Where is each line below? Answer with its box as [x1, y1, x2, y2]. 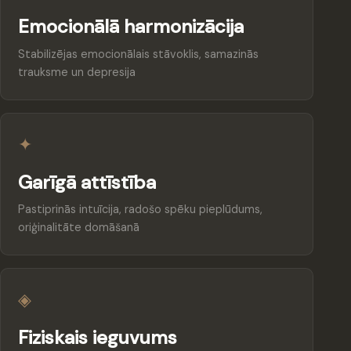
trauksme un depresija [18, 65, 136, 80]
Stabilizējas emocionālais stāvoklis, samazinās [18, 47, 259, 62]
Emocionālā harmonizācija [18, 14, 244, 39]
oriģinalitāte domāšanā [18, 220, 140, 235]
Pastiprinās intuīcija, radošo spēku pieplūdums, [18, 202, 263, 217]
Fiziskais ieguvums [18, 324, 178, 349]
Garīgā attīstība [18, 169, 157, 194]
